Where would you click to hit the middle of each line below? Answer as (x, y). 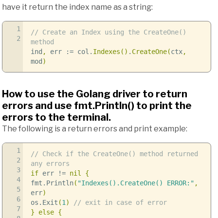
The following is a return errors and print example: (95, 129)
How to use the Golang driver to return (95, 94)
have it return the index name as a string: (77, 7)
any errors (50, 164)
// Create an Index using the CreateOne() (108, 32)
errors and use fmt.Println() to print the (97, 106)
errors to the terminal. (56, 118)
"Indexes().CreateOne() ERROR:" (136, 183)
